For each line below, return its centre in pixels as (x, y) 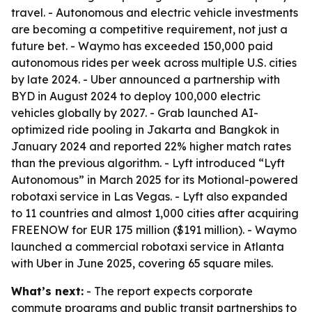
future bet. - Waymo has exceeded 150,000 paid (142, 46)
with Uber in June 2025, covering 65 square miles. (142, 263)
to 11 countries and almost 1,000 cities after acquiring (155, 213)
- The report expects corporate (168, 291)
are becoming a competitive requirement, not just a (149, 29)
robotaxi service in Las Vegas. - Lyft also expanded (149, 196)
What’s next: (47, 291)
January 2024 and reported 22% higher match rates (151, 146)
